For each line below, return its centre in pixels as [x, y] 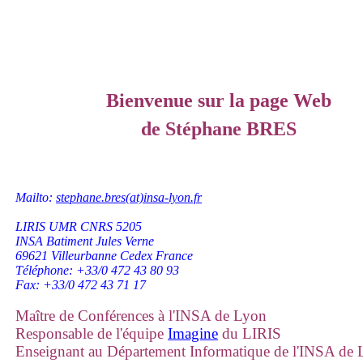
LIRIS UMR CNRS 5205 [79, 226]
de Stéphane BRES [218, 129]
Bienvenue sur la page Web [218, 100]
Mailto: [36, 197]
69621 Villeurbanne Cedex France [104, 256]
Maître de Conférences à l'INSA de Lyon [141, 316]
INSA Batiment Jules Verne [85, 241]
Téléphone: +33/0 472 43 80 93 [97, 270]
